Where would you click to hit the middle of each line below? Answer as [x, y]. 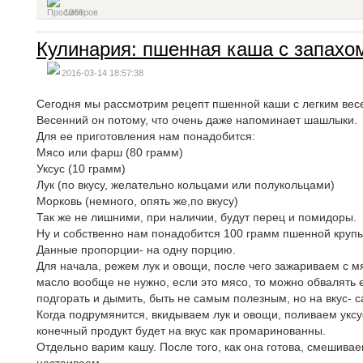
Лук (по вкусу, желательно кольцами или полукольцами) [186, 185]
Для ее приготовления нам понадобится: [146, 136]
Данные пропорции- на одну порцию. [136, 250]
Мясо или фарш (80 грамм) [110, 152]
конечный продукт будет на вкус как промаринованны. [181, 331]
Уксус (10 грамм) [81, 169]
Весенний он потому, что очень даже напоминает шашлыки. [197, 120]
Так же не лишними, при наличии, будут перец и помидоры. [196, 217]
